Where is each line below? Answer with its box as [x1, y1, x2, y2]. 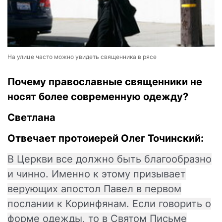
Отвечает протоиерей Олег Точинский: [7, 132, 204, 145]
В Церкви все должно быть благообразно [7, 153, 212, 166]
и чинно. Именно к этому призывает [7, 168, 186, 180]
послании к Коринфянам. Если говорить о [7, 198, 211, 210]
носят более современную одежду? [7, 91, 188, 103]
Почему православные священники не [7, 76, 202, 88]
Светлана [7, 111, 55, 124]
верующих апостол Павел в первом [7, 183, 181, 195]
